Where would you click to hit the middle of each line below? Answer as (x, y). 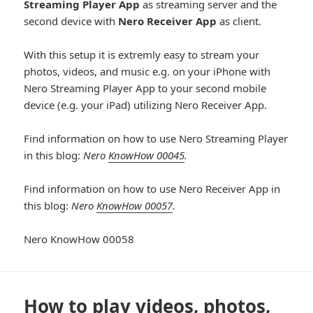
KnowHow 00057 (135, 205)
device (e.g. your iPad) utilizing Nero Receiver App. (146, 104)
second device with (71, 21)
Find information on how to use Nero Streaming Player (156, 138)
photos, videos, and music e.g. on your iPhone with (147, 71)
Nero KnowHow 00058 (79, 239)
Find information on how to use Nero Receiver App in (152, 188)
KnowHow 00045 (147, 155)
